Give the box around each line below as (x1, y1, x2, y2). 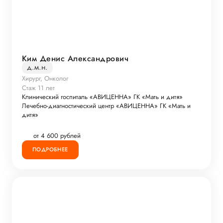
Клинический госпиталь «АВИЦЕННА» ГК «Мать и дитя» (22, 92, 183, 102)
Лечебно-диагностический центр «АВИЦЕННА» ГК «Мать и (22, 101, 191, 111)
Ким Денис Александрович (22, 52, 129, 64)
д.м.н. (27, 61, 48, 73)
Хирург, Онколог (22, 73, 68, 83)
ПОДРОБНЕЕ (32, 145, 68, 154)
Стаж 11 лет (22, 83, 55, 93)
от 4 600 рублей (33, 131, 81, 141)
